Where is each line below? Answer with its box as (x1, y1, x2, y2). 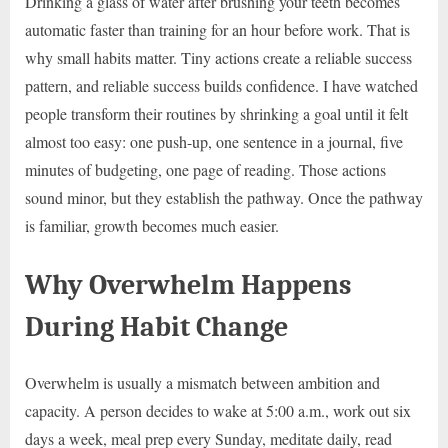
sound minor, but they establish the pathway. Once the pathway (25, 186, 423, 208)
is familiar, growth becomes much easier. (25, 214, 279, 236)
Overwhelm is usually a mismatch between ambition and (25, 371, 380, 393)
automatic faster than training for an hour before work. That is (25, 18, 410, 40)
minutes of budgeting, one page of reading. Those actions (25, 158, 386, 180)
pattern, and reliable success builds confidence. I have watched (25, 74, 418, 96)
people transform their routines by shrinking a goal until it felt (25, 102, 408, 124)
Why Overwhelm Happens (25, 267, 351, 301)
